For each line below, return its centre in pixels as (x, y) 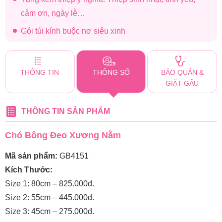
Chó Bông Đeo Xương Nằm (63, 135)
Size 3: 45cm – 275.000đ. (50, 211)
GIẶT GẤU (182, 83)
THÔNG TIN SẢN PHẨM (66, 111)
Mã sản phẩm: (31, 156)
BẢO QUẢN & (182, 72)
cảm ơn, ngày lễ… (53, 13)
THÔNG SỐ (111, 72)
